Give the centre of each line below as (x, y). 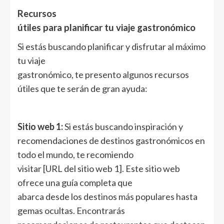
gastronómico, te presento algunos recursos (103, 74)
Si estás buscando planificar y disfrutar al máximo (111, 46)
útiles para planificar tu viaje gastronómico (106, 27)
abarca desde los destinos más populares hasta (107, 196)
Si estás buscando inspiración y (123, 126)
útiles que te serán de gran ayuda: (82, 88)
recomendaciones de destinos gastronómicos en (111, 140)
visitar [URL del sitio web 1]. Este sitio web (99, 168)
